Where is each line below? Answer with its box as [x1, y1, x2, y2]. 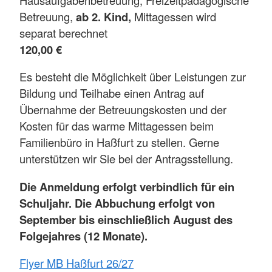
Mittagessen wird [134, 8, 216, 24]
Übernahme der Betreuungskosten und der [19, 101, 226, 118]
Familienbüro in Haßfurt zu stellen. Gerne [19, 134, 219, 151]
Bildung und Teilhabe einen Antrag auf [19, 85, 204, 101]
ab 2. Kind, [76, 8, 134, 25]
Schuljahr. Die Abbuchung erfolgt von [19, 194, 215, 211]
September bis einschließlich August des [19, 211, 233, 228]
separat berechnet [19, 24, 120, 41]
